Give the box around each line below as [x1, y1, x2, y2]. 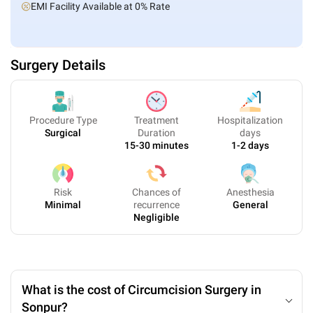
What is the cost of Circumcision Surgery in [22, 282, 261, 297]
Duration [138, 127, 175, 138]
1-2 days [231, 140, 269, 151]
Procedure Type [29, 115, 97, 126]
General [232, 199, 268, 210]
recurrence [133, 199, 180, 210]
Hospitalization [217, 115, 283, 126]
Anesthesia [226, 187, 275, 198]
